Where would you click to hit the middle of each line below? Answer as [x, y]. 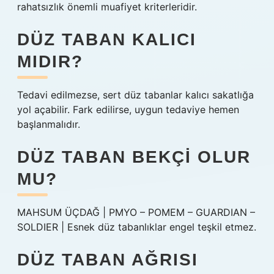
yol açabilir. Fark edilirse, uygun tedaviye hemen [128, 109]
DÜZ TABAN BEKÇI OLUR [134, 157]
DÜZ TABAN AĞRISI [108, 260]
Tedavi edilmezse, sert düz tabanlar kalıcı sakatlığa [135, 95]
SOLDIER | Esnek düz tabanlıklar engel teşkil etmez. [137, 227]
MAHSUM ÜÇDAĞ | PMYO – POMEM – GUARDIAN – [136, 212]
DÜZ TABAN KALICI [107, 39]
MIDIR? [50, 61]
